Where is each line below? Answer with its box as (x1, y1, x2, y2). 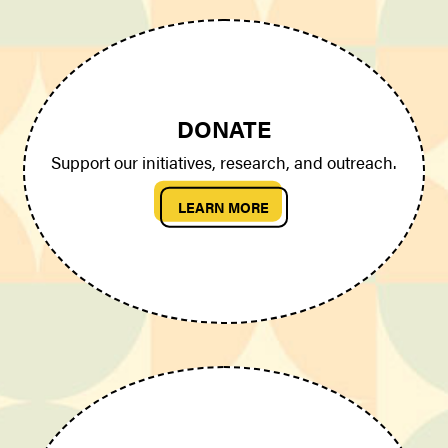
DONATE (176, 111, 271, 145)
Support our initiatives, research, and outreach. (51, 149, 397, 174)
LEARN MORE (178, 196, 270, 217)
